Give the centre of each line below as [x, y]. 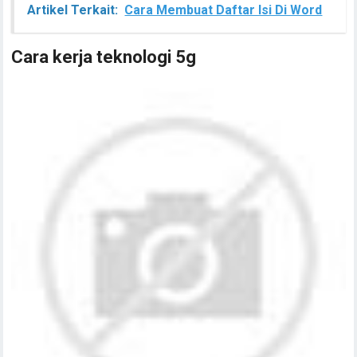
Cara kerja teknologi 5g [104, 57]
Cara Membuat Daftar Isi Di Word [224, 10]
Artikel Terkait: [73, 10]
